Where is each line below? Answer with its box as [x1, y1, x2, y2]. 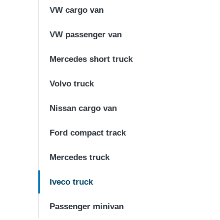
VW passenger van [50, 30, 122, 39]
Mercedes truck [50, 153, 110, 162]
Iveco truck [50, 177, 93, 187]
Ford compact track [50, 128, 126, 137]
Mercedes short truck [50, 55, 133, 64]
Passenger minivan [50, 202, 124, 211]
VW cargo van [50, 5, 104, 15]
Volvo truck [50, 79, 94, 88]
